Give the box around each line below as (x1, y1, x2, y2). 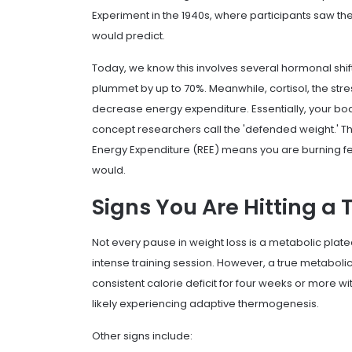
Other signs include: (92, 328, 192, 343)
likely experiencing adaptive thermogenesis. (92, 295, 319, 311)
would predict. (92, 28, 165, 44)
